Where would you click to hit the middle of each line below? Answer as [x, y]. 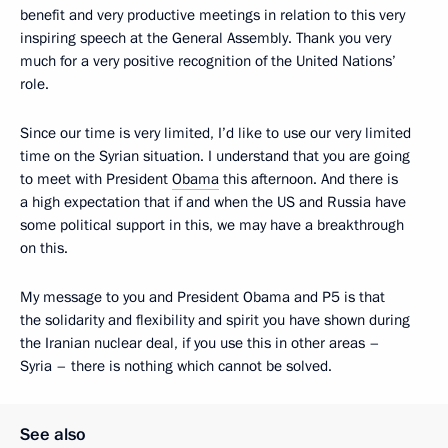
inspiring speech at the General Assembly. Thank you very [205, 38]
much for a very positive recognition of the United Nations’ [208, 61]
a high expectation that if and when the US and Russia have [213, 202]
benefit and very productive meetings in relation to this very [212, 15]
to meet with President [96, 179]
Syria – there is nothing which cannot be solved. [176, 366]
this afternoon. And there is [308, 179]
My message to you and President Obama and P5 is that [202, 297]
